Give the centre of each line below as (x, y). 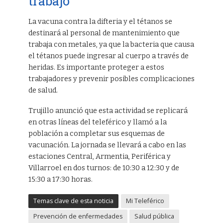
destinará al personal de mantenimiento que (104, 33)
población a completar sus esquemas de (96, 133)
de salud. (43, 90)
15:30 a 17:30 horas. (60, 179)
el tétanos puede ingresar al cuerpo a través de (108, 56)
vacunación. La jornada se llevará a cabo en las (107, 145)
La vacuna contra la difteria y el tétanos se (100, 21)
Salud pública (154, 216)
